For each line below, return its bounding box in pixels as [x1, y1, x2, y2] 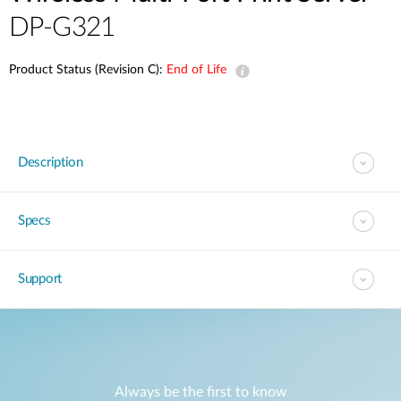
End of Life [166, 64, 226, 76]
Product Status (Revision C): [9, 64, 166, 76]
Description [18, 156, 83, 169]
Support [18, 272, 62, 286]
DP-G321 [9, 14, 115, 41]
